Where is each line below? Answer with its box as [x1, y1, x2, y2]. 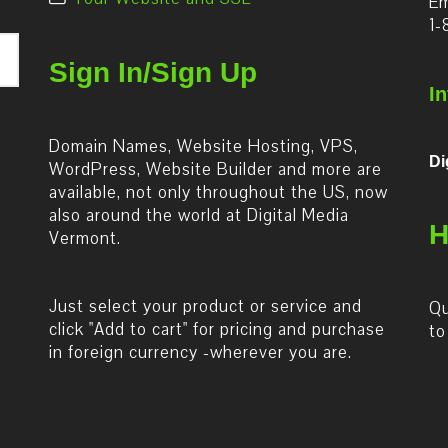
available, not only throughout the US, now [49, 181, 388, 204]
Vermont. [49, 227, 121, 250]
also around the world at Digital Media [49, 204, 349, 227]
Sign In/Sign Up [49, 57, 257, 88]
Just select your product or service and [49, 295, 362, 318]
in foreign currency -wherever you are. [49, 341, 352, 364]
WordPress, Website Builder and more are [49, 158, 382, 181]
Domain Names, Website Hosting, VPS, [49, 135, 358, 158]
